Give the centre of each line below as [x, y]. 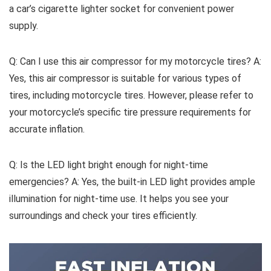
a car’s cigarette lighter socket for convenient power [122, 8]
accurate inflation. [47, 129]
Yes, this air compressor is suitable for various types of [125, 78]
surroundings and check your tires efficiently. [103, 215]
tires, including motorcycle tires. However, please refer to [131, 95]
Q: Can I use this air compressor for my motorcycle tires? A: [135, 61]
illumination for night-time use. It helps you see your [119, 198]
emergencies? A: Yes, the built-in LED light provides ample [132, 181]
